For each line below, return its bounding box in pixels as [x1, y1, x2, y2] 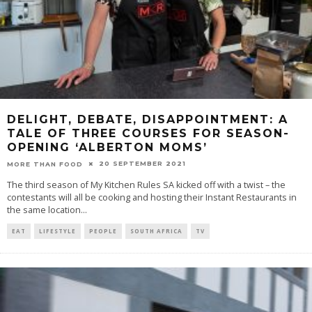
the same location [7, 203, 81, 216]
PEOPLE [89, 226, 117, 235]
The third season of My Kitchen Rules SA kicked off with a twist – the [7, 178, 286, 191]
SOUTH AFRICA [130, 226, 182, 235]
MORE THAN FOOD [7, 159, 83, 168]
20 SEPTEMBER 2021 [99, 159, 186, 168]
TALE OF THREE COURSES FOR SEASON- [7, 126, 290, 140]
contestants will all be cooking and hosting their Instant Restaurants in [7, 191, 297, 203]
